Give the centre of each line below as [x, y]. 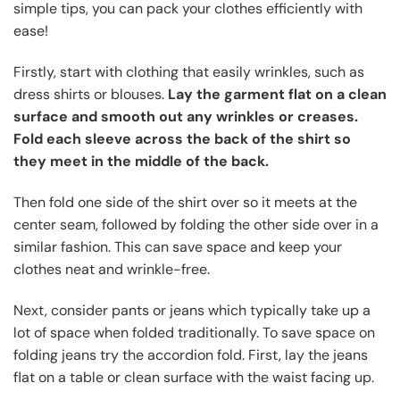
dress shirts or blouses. [91, 95]
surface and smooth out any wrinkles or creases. [186, 117]
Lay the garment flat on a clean [277, 95]
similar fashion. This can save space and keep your [178, 247]
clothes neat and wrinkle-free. [112, 270]
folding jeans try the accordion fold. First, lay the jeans [191, 354]
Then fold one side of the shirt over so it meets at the [185, 203]
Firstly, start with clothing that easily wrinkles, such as [189, 72]
